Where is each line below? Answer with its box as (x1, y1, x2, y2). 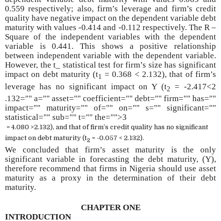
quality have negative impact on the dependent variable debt (5, 13, 216, 23)
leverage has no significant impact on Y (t (5, 81, 167, 91)
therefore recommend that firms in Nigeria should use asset (5, 163, 216, 173)
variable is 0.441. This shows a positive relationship (5, 41, 216, 51)
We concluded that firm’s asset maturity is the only (5, 145, 216, 154)
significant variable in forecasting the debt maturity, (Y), (5, 154, 216, 164)
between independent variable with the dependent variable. (5, 51, 216, 61)
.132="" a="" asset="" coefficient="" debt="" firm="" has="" (5, 94, 216, 104)
